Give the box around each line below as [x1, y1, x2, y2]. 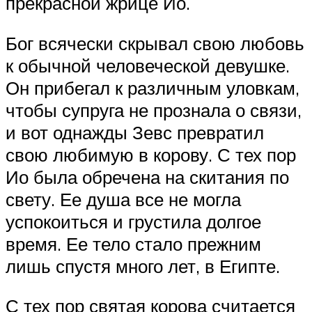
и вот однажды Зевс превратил [6, 120, 264, 143]
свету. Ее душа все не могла [6, 187, 241, 210]
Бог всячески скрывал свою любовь [6, 31, 304, 54]
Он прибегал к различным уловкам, [6, 76, 299, 99]
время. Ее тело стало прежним [6, 232, 261, 255]
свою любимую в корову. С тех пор [6, 143, 296, 166]
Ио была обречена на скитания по [6, 165, 289, 188]
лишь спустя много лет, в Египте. [6, 254, 280, 277]
